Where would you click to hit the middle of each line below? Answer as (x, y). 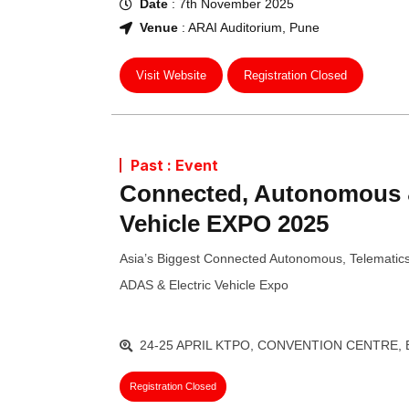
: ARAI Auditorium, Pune (249, 28)
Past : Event (174, 166)
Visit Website (171, 76)
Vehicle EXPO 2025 (224, 224)
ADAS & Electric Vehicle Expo (204, 285)
